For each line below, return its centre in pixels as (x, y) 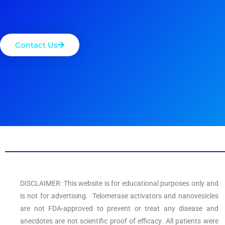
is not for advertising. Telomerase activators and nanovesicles (119, 196)
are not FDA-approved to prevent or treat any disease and (119, 209)
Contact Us (36, 45)
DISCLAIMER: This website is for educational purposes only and (119, 184)
